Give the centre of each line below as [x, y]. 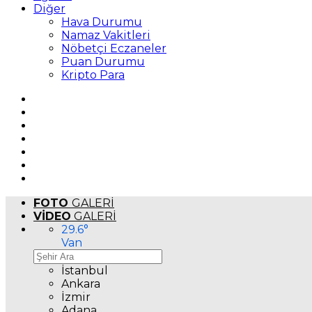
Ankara [81, 284]
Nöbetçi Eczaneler [114, 48]
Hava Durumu [102, 22]
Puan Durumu [103, 62]
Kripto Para [93, 75]
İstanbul [85, 271]
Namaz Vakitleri [106, 35]
